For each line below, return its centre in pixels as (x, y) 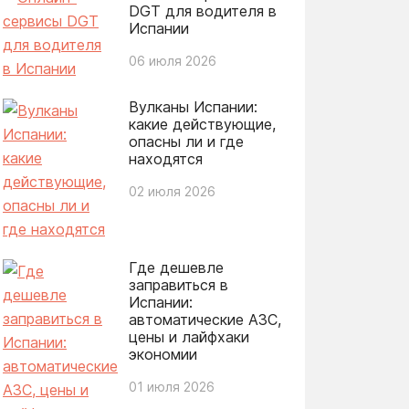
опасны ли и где (186, 141)
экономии (163, 354)
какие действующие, (202, 124)
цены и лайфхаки (189, 336)
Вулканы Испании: (193, 106)
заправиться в (178, 284)
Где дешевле (176, 267)
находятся (165, 158)
